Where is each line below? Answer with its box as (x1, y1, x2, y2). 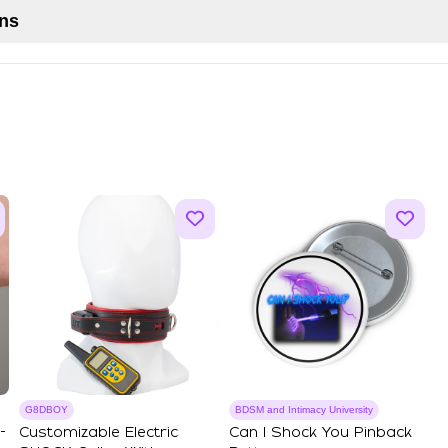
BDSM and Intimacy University (235, 404, 373, 415)
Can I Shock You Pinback (229, 426, 412, 440)
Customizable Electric (19, 426, 178, 440)
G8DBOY (25, 404, 68, 415)
